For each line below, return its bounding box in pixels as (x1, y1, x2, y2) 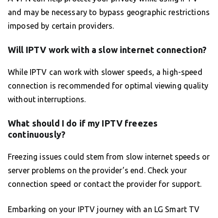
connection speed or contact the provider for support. (8, 179, 201, 188)
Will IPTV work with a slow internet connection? (8, 44, 207, 54)
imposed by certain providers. (8, 21, 114, 30)
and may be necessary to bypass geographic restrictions (8, 7, 210, 17)
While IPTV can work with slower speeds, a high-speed (8, 67, 202, 76)
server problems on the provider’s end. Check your (8, 165, 187, 175)
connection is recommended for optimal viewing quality (8, 81, 208, 90)
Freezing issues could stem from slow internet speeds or (8, 152, 210, 161)
